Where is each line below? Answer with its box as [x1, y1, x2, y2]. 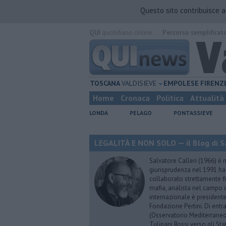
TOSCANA [90, 79, 121, 88]
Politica [156, 93, 184, 103]
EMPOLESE [163, 79, 199, 88]
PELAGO [130, 109, 152, 117]
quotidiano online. [100, 28, 153, 37]
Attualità [190, 93, 224, 103]
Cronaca [121, 93, 150, 103]
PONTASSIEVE [174, 109, 213, 117]
